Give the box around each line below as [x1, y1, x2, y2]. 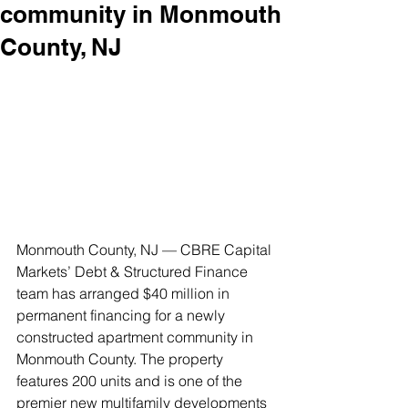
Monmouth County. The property [16, 350, 227, 369]
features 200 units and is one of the [16, 372, 246, 391]
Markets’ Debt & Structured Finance [16, 262, 251, 281]
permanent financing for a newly [16, 306, 229, 325]
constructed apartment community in [16, 328, 257, 347]
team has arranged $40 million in [16, 284, 233, 303]
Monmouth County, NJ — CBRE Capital [16, 240, 275, 260]
